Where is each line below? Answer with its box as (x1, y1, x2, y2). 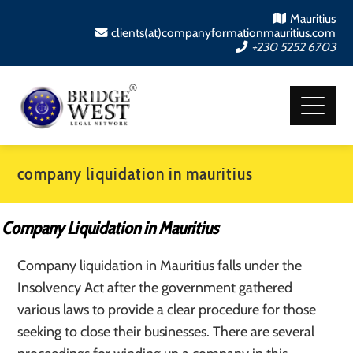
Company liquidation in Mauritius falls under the (17, 257, 303, 274)
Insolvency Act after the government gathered (17, 279, 293, 296)
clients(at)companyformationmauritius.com (110, 25, 336, 40)
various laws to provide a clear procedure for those (17, 301, 317, 318)
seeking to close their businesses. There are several (17, 323, 315, 340)
